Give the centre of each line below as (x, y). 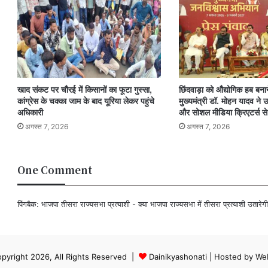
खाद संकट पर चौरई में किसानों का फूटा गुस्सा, (85, 89)
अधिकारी (30, 112)
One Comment (55, 169)
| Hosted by (231, 256)
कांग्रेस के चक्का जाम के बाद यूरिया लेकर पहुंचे (86, 100)
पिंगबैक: (29, 204)
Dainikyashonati (178, 256)
